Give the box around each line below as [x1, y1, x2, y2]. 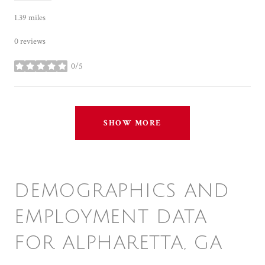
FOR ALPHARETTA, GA [14, 232, 222, 253]
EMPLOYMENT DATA [14, 206, 207, 227]
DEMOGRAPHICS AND [14, 180, 230, 201]
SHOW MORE [104, 117, 161, 128]
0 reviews [14, 35, 46, 47]
